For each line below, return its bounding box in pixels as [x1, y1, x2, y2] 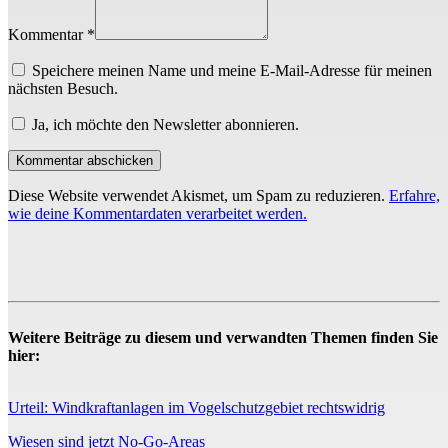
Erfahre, [389, 187, 440, 205]
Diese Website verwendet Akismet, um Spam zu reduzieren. [8, 187, 389, 205]
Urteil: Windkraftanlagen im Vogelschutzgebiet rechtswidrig [8, 399, 385, 417]
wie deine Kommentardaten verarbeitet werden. [8, 205, 307, 223]
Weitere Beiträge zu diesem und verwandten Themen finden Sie [8, 329, 438, 347]
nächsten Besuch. [8, 80, 118, 98]
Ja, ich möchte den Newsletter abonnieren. [28, 116, 299, 134]
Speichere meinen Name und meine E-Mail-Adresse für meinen [32, 62, 432, 80]
